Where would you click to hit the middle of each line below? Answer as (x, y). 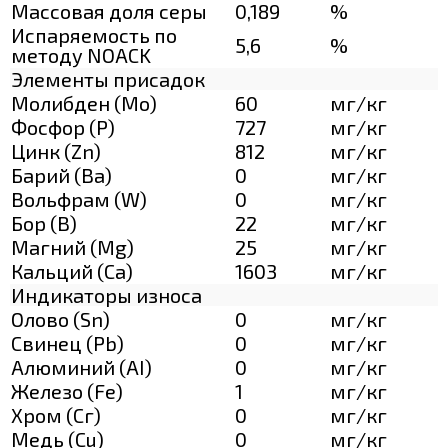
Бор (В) (44, 222)
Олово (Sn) (60, 318)
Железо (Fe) (67, 390)
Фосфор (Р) (63, 126)
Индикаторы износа (106, 294)
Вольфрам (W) (79, 198)
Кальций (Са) (72, 270)
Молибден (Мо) (84, 102)
